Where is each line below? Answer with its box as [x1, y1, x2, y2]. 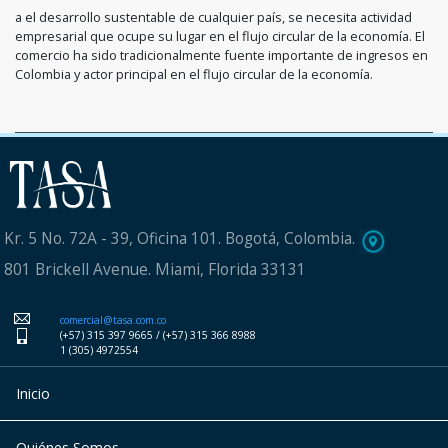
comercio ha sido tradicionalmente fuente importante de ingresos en [15, 46, 428, 65]
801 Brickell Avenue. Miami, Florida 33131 [4, 258, 306, 280]
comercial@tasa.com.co [59, 312, 166, 327]
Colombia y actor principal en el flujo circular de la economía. [15, 65, 373, 84]
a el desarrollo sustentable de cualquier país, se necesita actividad [15, 8, 412, 27]
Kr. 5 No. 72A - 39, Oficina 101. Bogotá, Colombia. [4, 228, 355, 250]
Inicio [16, 383, 50, 403]
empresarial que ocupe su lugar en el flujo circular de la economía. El [15, 27, 425, 46]
